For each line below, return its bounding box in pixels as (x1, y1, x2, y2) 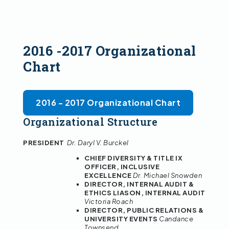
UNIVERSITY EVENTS (84, 215, 159, 223)
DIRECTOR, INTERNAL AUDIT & (84, 180, 194, 189)
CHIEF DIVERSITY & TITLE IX (84, 154, 182, 163)
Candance (159, 215, 193, 223)
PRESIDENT (23, 139, 67, 147)
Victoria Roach (84, 197, 133, 206)
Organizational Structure (23, 115, 157, 129)
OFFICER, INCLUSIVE (84, 163, 159, 171)
